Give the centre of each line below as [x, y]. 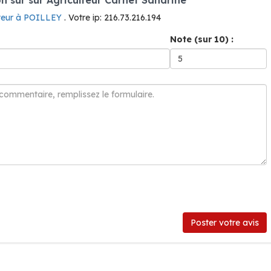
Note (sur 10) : [202, 39]
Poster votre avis [225, 223]
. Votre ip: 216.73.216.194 [113, 18]
